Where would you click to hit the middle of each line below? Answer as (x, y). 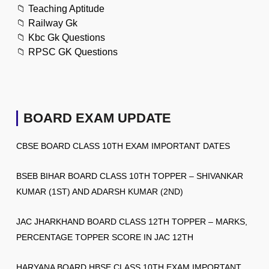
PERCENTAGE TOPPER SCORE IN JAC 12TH (105, 237)
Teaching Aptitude (66, 8)
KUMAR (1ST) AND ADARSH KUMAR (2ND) (100, 191)
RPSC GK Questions (73, 52)
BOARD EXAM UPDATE (97, 118)
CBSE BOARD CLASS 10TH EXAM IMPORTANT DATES (123, 146)
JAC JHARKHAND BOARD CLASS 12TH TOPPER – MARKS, (132, 221)
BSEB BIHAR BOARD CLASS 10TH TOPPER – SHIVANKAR (130, 176)
